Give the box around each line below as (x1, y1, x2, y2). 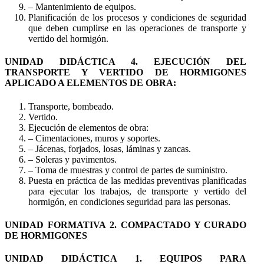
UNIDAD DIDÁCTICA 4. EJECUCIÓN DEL (5, 57, 247, 67)
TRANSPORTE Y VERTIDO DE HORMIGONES (5, 67, 247, 78)
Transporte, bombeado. (28, 101, 114, 111)
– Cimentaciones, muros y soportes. (28, 133, 160, 143)
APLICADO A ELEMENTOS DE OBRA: (5, 78, 176, 88)
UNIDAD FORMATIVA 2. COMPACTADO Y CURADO (5, 219, 247, 230)
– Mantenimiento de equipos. (28, 2, 136, 12)
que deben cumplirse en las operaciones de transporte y (28, 23, 247, 34)
